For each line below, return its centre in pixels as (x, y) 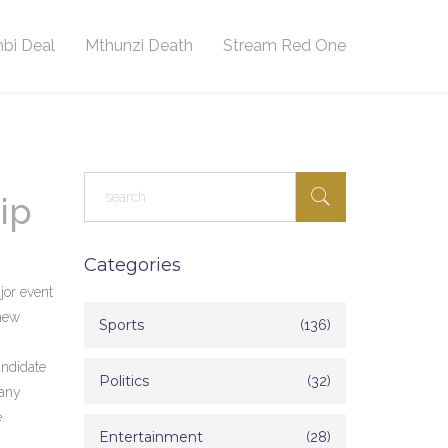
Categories (132, 265)
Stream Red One (284, 45)
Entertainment (150, 437)
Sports (121, 325)
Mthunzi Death (139, 45)
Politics (123, 381)
